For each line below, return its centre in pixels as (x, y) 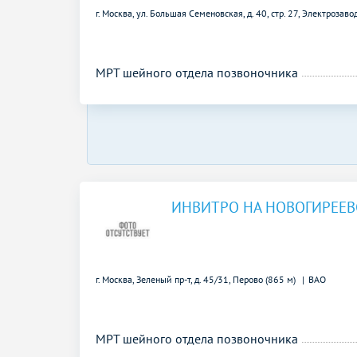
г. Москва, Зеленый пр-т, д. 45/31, (164, 279)
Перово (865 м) (265, 279)
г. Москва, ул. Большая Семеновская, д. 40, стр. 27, (199, 13)
